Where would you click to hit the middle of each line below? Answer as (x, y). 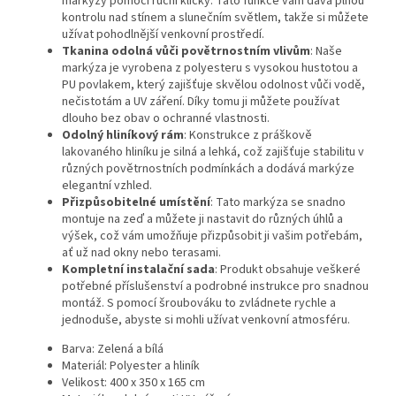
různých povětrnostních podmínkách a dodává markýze (208, 169)
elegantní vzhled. (107, 186)
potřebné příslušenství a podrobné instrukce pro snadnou (215, 287)
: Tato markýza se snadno (278, 203)
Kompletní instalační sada (138, 270)
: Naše (326, 52)
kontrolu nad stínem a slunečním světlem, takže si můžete (215, 18)
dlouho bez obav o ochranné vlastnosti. (166, 119)
